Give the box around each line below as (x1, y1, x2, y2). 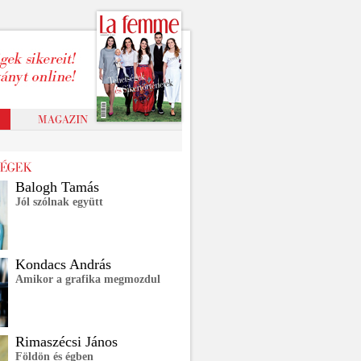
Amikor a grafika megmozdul (15, 273, 160, 285)
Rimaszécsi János (15, 334, 118, 350)
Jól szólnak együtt (15, 196, 103, 208)
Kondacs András (15, 256, 111, 272)
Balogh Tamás (15, 179, 99, 195)
